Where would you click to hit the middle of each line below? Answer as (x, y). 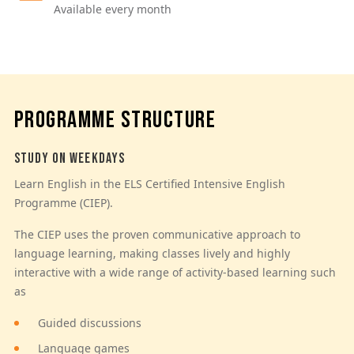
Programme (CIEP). (65, 202)
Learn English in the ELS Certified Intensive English (149, 183)
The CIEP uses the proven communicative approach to (157, 234)
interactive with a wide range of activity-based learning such (175, 272)
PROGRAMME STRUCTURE (115, 120)
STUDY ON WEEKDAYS (69, 158)
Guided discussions (89, 322)
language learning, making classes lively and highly (152, 253)
